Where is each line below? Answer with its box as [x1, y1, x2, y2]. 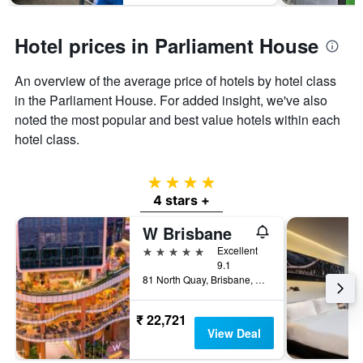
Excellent [217, 243, 258, 258]
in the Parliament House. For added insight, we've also [15, 91, 327, 110]
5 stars [142, 242, 180, 258]
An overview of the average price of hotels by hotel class [15, 71, 336, 91]
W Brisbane [143, 221, 232, 246]
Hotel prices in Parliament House [15, 32, 318, 60]
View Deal [207, 325, 261, 342]
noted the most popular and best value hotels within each [15, 110, 340, 130]
